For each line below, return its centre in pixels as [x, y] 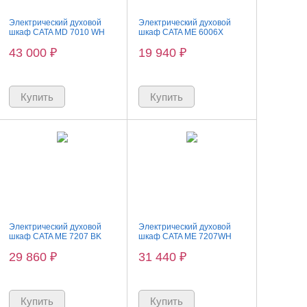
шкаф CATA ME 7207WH [185, 236]
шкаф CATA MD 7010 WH [57, 32]
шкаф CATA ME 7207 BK [55, 236]
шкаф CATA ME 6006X [181, 32]
